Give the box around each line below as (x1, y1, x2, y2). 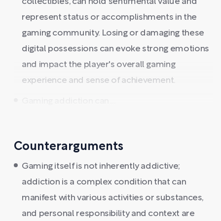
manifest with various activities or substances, (22, 194, 204, 202)
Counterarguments (14, 142, 123, 152)
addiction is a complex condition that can (22, 178, 186, 186)
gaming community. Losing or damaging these (22, 29, 204, 37)
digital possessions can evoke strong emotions (22, 45, 209, 53)
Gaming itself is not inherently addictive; (22, 162, 180, 171)
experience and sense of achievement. (22, 76, 176, 85)
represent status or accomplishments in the (22, 13, 197, 22)
